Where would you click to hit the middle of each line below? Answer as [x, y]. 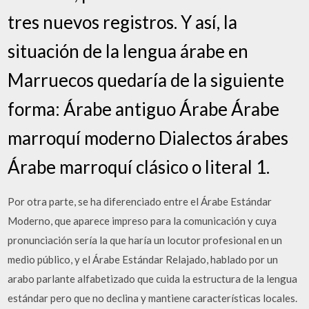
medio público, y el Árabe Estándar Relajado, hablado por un [143, 259]
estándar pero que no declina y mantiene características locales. [153, 298]
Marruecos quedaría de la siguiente [146, 80]
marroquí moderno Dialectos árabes [148, 138]
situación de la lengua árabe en [128, 51]
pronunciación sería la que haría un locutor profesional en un [145, 240]
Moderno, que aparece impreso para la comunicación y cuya [142, 221]
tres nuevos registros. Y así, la [123, 22]
